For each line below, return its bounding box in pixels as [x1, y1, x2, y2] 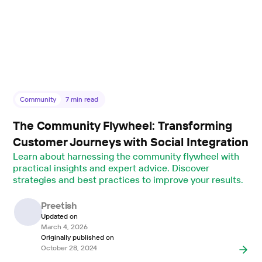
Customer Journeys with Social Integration [13, 134, 249, 149]
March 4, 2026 [40, 222, 88, 231]
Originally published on [40, 232, 114, 242]
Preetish [40, 199, 78, 211]
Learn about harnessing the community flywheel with [13, 150, 239, 162]
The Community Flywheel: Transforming [13, 118, 233, 133]
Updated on [40, 211, 78, 220]
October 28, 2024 [40, 243, 97, 252]
